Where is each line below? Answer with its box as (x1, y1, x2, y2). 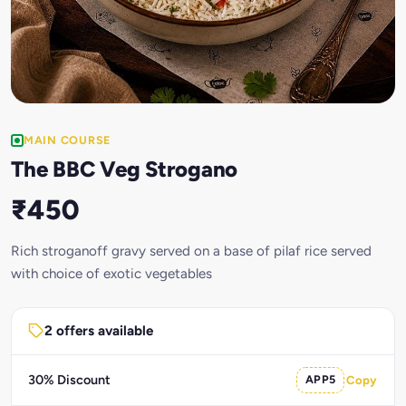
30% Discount (27, 372, 111, 389)
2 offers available (43, 323, 153, 340)
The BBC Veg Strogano (11, 155, 238, 182)
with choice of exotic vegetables (11, 265, 212, 282)
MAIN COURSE (24, 133, 111, 147)
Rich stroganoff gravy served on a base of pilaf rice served (11, 242, 372, 259)
